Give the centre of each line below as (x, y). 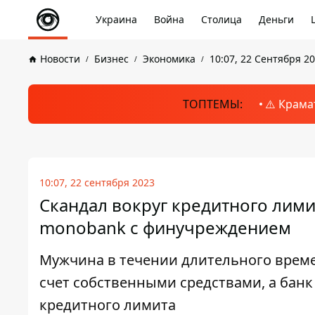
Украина (116, 19)
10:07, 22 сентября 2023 (97, 182)
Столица (221, 19)
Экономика (169, 59)
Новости (60, 59)
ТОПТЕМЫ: (212, 104)
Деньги (276, 19)
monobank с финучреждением (165, 227)
